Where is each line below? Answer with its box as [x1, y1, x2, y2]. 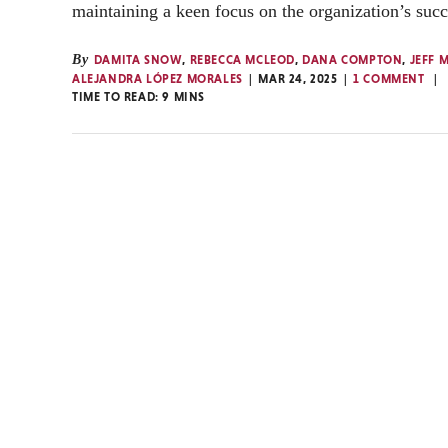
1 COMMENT [353, 72, 425, 86]
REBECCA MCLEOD [189, 53, 296, 67]
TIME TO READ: [72, 90, 163, 104]
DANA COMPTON [302, 53, 403, 67]
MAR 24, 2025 [258, 72, 338, 86]
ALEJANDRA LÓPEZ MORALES [72, 72, 243, 86]
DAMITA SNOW [93, 53, 183, 67]
